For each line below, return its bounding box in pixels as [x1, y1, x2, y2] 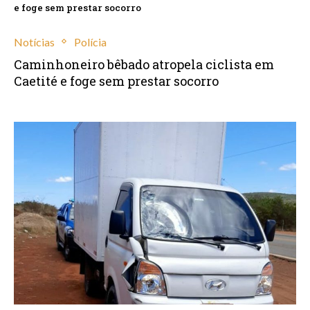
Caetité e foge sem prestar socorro [14, 72, 219, 89]
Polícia [74, 35, 107, 48]
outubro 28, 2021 [14, 93, 77, 104]
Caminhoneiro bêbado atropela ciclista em [14, 55, 274, 73]
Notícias [14, 35, 55, 48]
